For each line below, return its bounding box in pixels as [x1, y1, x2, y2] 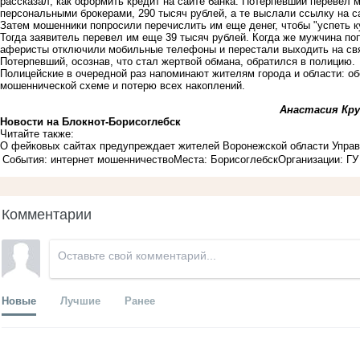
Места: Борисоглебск [174, 153, 278, 166]
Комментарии [2, 202, 92, 224]
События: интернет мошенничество [2, 153, 174, 166]
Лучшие [60, 292, 100, 309]
